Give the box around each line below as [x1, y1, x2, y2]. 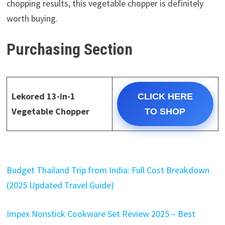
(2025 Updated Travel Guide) [6, 179, 114, 191]
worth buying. [6, 13, 58, 25]
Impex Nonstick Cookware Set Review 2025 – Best [6, 208, 195, 220]
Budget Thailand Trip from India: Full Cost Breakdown [6, 164, 209, 176]
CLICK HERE [137, 91, 193, 102]
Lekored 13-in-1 [11, 90, 75, 102]
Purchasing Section [6, 40, 133, 59]
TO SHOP [145, 106, 186, 117]
